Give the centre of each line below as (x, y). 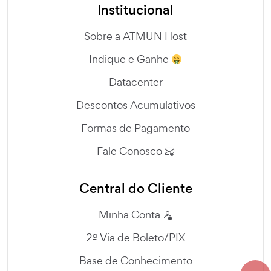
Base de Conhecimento (135, 261)
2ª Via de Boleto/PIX (135, 238)
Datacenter (135, 82)
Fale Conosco (131, 151)
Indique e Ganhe (130, 59)
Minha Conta (131, 215)
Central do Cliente (135, 189)
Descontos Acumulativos (135, 105)
